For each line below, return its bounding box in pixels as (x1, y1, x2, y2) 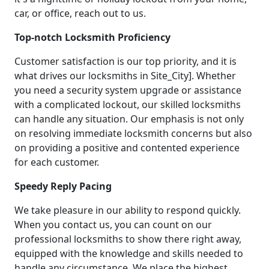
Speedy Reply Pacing (14, 179, 112, 193)
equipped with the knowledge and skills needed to (14, 246, 243, 260)
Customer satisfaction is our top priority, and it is (14, 54, 237, 68)
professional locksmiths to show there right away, (14, 232, 241, 246)
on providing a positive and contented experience (14, 141, 240, 154)
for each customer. (14, 155, 99, 169)
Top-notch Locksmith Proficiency (14, 30, 171, 44)
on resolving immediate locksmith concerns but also (14, 126, 252, 140)
